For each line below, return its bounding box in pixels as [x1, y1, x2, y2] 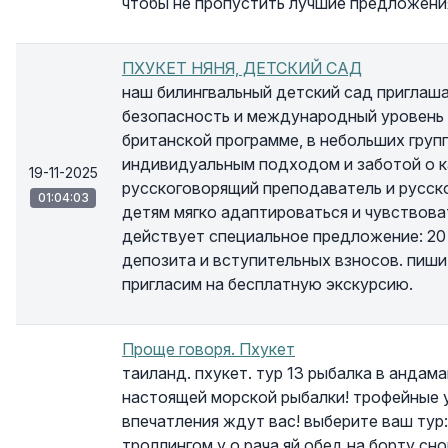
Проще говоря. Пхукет [122, 339, 295, 359]
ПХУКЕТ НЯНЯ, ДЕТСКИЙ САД [122, 58, 362, 78]
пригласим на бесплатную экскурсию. [122, 274, 413, 294]
